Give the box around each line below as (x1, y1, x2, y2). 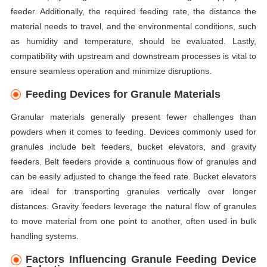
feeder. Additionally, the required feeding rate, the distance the (10, 6, 257, 16)
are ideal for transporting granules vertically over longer (10, 187, 257, 197)
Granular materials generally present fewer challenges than (10, 112, 257, 122)
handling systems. (10, 231, 79, 241)
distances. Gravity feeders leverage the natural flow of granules (10, 201, 257, 212)
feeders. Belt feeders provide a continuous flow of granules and (10, 157, 257, 167)
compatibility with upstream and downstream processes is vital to (10, 51, 257, 61)
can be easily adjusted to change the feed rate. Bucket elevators (10, 172, 257, 182)
